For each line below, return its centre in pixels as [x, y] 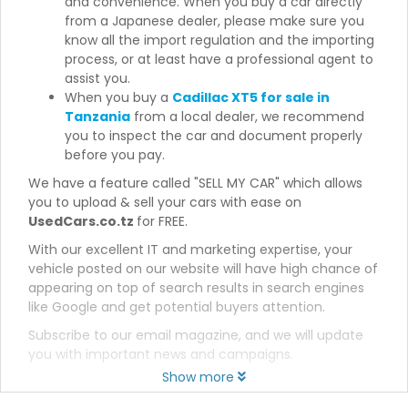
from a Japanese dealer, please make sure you [214, 21]
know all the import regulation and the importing [219, 40]
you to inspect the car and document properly [214, 136]
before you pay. [115, 155]
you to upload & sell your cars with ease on [165, 202]
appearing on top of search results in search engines [196, 288]
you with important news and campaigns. [161, 354]
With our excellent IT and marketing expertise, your [190, 250]
